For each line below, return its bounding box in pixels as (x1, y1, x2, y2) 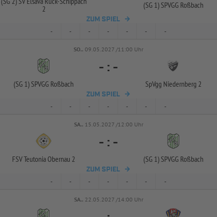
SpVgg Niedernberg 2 (145, 79, 201, 89)
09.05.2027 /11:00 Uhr (85, 46, 143, 53)
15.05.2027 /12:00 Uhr (84, 121, 143, 128)
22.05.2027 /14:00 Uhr (84, 196, 143, 203)
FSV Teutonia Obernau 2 (12, 154, 75, 164)
